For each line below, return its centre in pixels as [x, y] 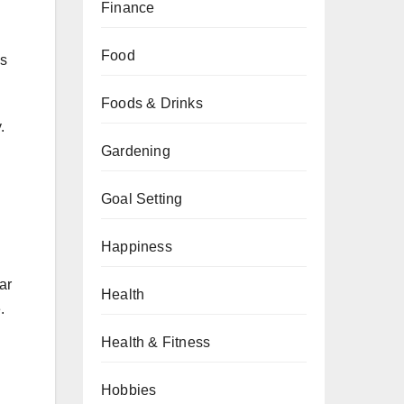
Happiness [137, 247]
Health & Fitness [156, 342]
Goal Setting [142, 199]
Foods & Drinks [152, 103]
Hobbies [129, 390]
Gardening [136, 151]
